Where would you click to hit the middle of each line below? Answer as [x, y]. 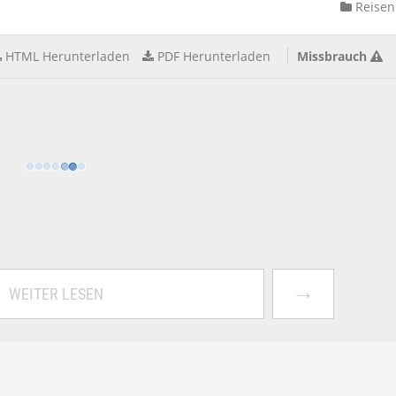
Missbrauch [332, 56]
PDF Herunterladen [214, 56]
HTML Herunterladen [68, 56]
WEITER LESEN [56, 294]
